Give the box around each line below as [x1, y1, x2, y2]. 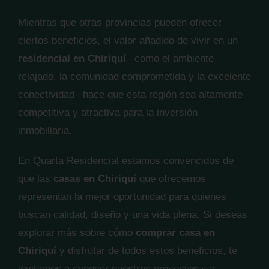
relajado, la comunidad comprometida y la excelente [18, 71, 251, 82]
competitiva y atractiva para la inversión [18, 107, 198, 118]
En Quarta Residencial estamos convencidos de [18, 155, 234, 166]
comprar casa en [136, 227, 215, 238]
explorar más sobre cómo [18, 227, 136, 238]
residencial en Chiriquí [18, 53, 126, 64]
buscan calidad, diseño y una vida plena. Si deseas [18, 209, 247, 220]
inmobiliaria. [18, 125, 72, 136]
